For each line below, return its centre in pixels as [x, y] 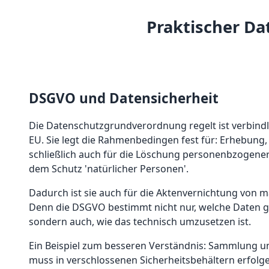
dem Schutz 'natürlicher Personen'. [109, 169]
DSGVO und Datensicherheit [124, 98]
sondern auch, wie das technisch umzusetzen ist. [140, 222]
